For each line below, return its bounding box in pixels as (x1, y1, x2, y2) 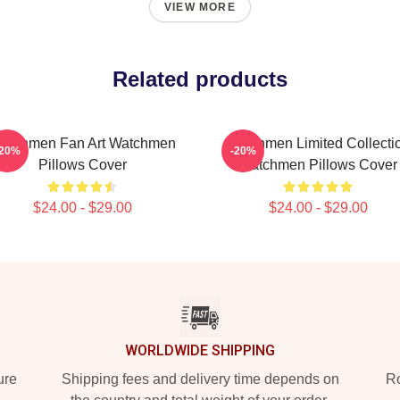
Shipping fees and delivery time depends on (61, 371, 339, 387)
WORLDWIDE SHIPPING (125, 342, 275, 359)
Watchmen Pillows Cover (238, 157, 397, 172)
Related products (112, 67, 287, 91)
